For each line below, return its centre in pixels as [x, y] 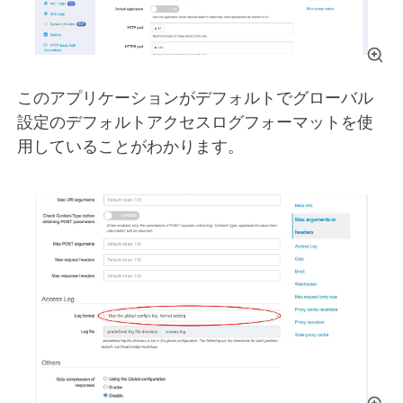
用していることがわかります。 [130, 147]
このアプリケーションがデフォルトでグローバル [195, 98]
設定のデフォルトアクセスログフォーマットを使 [195, 122]
